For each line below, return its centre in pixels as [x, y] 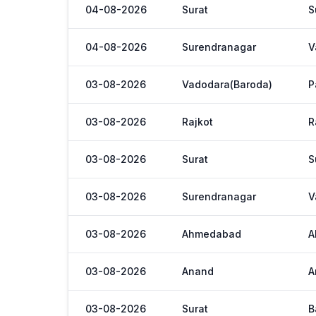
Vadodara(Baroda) [227, 84]
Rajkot [197, 122]
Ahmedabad [212, 234]
